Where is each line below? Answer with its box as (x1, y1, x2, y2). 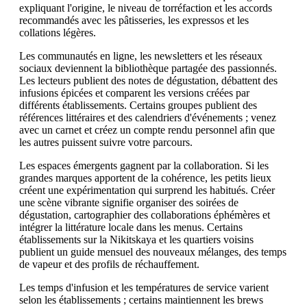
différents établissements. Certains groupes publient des (19, 99, 257, 111)
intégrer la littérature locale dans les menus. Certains (19, 221, 243, 233)
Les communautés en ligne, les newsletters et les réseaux (19, 50, 262, 62)
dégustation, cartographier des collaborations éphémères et (19, 209, 270, 221)
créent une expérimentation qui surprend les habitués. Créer (19, 184, 275, 196)
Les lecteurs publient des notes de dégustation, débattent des (19, 75, 278, 86)
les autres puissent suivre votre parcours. (19, 136, 193, 148)
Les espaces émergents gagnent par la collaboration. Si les (19, 160, 269, 171)
